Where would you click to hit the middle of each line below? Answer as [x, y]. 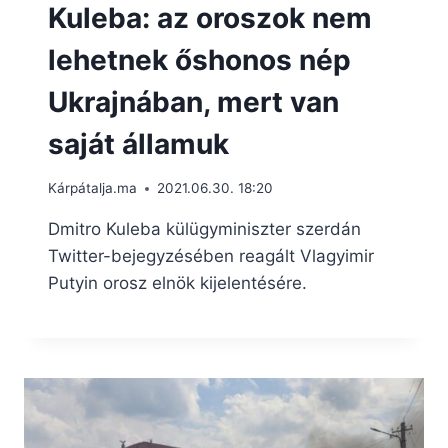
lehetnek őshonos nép [199, 59]
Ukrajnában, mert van [193, 101]
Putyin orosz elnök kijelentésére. [177, 283]
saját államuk [138, 143]
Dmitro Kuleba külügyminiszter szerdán [204, 229]
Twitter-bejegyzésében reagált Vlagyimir [211, 256]
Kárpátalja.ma [92, 188]
